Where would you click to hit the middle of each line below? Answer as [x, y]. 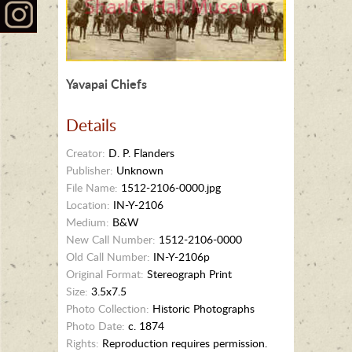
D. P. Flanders [140, 152]
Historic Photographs [202, 308]
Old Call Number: [108, 256]
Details [91, 124]
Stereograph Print [188, 273]
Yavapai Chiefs [106, 83]
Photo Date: [95, 325]
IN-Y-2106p [180, 256]
